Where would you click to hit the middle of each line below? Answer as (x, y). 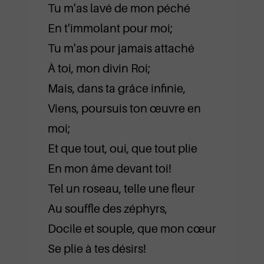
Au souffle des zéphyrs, (107, 209)
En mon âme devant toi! (109, 169)
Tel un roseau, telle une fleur (121, 189)
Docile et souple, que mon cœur (132, 229)
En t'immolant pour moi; (110, 28)
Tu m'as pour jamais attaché (121, 48)
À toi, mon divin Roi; (99, 68)
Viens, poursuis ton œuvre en (124, 108)
